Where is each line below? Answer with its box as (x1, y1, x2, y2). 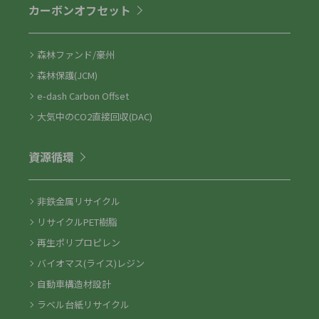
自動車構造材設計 (37, 276, 111, 291)
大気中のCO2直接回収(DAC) (37, 109, 152, 123)
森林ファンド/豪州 (37, 47, 115, 61)
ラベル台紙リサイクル (37, 297, 130, 311)
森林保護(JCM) (37, 68, 98, 82)
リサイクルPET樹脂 (37, 214, 117, 229)
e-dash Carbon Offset (37, 88, 129, 103)
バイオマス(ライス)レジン (37, 256, 145, 270)
